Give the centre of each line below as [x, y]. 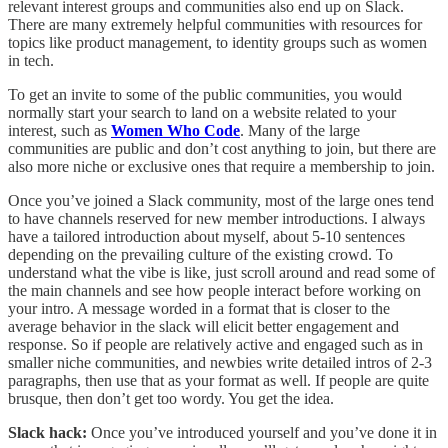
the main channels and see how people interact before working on [214, 290]
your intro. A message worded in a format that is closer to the [199, 308]
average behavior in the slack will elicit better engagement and [203, 326]
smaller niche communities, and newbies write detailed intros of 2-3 [220, 362]
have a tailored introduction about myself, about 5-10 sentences [206, 236]
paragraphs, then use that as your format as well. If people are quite [218, 380]
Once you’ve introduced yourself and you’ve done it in [262, 432]
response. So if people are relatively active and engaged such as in [215, 344]
